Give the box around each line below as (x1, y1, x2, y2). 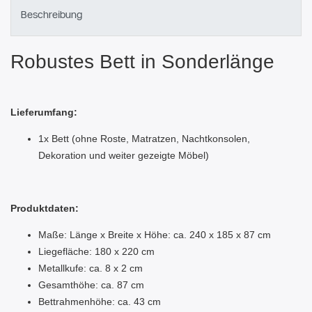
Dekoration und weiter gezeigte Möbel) (38, 150, 209, 162)
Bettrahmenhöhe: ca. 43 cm (38, 296, 161, 308)
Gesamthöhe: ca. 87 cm (38, 279, 144, 291)
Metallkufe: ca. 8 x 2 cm (38, 263, 143, 274)
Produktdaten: (10, 203, 79, 214)
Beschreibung (21, 8, 82, 20)
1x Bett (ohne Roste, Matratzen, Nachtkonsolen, (38, 133, 250, 145)
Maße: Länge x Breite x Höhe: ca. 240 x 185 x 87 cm (38, 229, 271, 241)
